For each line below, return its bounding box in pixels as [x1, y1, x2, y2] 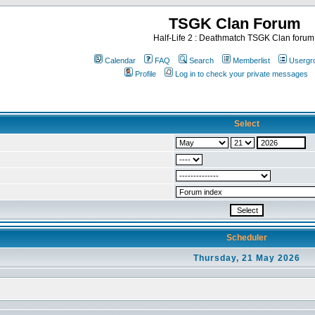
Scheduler [226, 233, 267, 243]
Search [189, 56, 214, 65]
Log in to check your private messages [175, 70, 308, 78]
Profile [135, 70, 156, 78]
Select [233, 119, 259, 129]
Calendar [105, 56, 136, 65]
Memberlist [233, 56, 270, 65]
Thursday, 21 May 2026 [193, 253, 300, 263]
